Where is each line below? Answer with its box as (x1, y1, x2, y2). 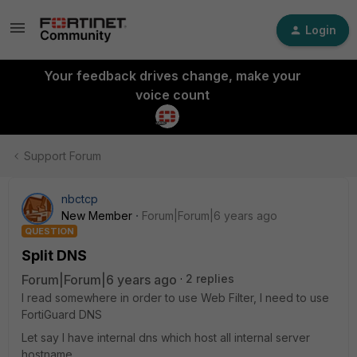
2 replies (186, 272, 234, 285)
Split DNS (22, 247, 87, 264)
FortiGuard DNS (22, 308, 102, 321)
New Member (61, 209, 132, 222)
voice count (135, 87, 210, 103)
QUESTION (25, 226, 74, 237)
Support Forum (24, 149, 101, 163)
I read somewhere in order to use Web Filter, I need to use (22, 291, 329, 304)
